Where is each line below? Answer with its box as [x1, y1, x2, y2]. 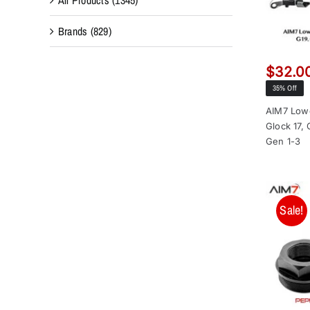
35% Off [272, 83, 297, 93]
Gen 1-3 [265, 135, 301, 147]
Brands [57, 23, 88, 39]
